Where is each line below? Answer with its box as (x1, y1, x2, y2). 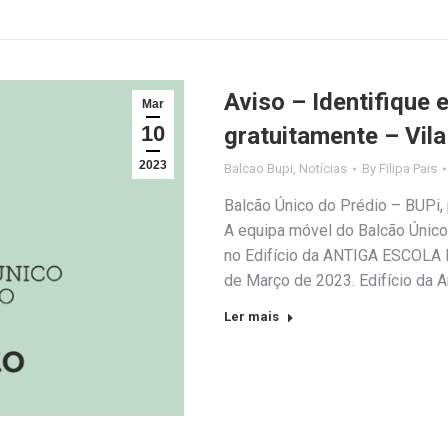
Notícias (299, 161, 347, 177)
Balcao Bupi (224, 161, 293, 177)
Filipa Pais (379, 161, 437, 177)
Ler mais (224, 309, 279, 325)
